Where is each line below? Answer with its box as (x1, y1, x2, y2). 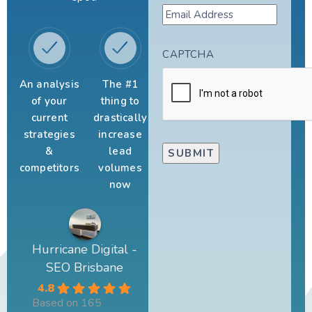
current (31, 111, 68, 125)
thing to (100, 94, 140, 109)
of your (31, 94, 68, 109)
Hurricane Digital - (32, 241, 138, 258)
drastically (93, 111, 148, 125)
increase (98, 127, 142, 142)
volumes (98, 161, 142, 175)
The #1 (102, 77, 139, 92)
